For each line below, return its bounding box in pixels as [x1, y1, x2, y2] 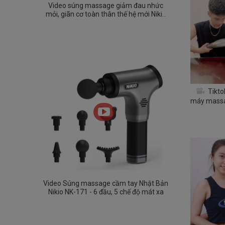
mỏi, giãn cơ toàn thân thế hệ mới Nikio [45, 10, 166, 18]
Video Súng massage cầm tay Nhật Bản [43, 179, 169, 187]
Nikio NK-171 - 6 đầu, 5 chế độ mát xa [48, 188, 164, 196]
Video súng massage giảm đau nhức [48, 1, 164, 10]
